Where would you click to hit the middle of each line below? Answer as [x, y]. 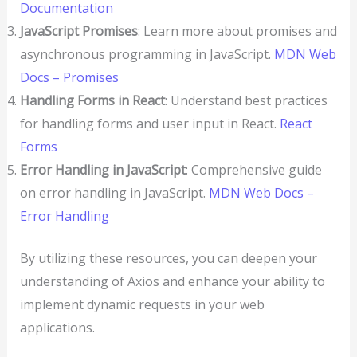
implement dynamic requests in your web [142, 304]
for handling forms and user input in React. [149, 123]
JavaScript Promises [78, 31]
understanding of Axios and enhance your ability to [172, 281]
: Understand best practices [246, 100]
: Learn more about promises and [237, 31]
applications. [57, 327]
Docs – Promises [69, 77]
